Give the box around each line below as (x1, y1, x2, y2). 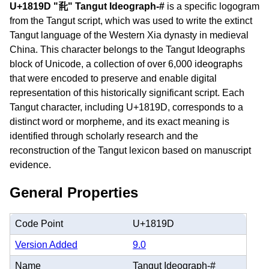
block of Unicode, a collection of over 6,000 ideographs (10, 59, 243, 69)
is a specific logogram (165, 1, 259, 11)
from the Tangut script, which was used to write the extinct (10, 16, 252, 26)
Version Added (15, 239, 77, 250)
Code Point (15, 218, 63, 229)
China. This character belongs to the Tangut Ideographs (10, 44, 245, 55)
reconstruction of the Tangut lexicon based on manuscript (10, 145, 251, 156)
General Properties (10, 184, 138, 201)
